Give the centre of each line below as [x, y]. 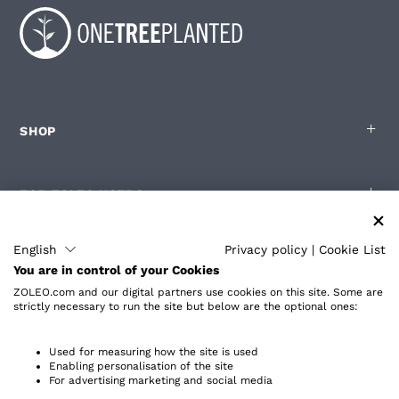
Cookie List [352, 249]
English [35, 249]
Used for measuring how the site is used [154, 352]
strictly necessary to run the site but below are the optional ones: [186, 306]
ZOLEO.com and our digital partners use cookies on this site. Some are [198, 292]
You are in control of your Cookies [116, 270]
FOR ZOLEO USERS [82, 195]
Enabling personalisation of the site [141, 366]
